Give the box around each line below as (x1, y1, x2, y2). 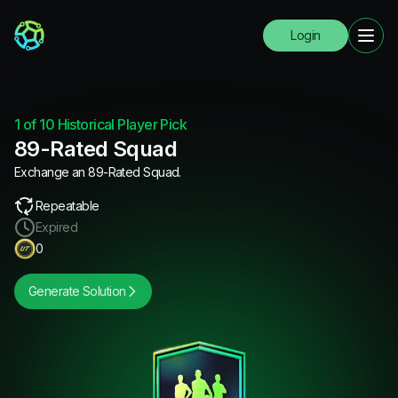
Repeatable (36, 198, 99, 213)
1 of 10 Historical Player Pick (14, 115, 187, 133)
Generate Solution (28, 283, 126, 298)
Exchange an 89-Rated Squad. (14, 164, 181, 179)
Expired (36, 219, 78, 235)
